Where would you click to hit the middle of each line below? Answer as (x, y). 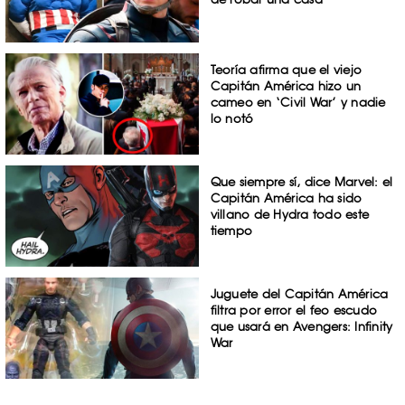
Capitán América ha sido (286, 198)
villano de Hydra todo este (290, 215)
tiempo (231, 231)
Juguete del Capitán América (299, 293)
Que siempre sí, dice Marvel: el (301, 182)
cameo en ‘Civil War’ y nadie (298, 103)
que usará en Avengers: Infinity (301, 326)
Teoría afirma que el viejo (286, 70)
